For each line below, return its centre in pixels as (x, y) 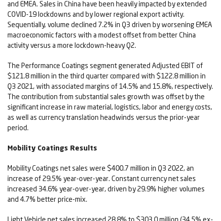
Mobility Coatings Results (52, 148)
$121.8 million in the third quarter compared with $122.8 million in (107, 76)
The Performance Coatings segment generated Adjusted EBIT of (105, 66)
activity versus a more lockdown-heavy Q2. (72, 45)
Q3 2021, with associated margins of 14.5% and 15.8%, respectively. (110, 86)
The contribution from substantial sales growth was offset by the (106, 97)
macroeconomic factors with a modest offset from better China (102, 35)
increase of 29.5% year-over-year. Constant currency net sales (102, 179)
